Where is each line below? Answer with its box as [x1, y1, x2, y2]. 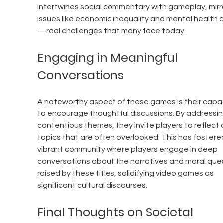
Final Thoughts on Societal [37, 204, 196, 221]
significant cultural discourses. [37, 181, 147, 190]
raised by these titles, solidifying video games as [37, 169, 215, 178]
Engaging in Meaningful [37, 49, 181, 66]
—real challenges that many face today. [37, 27, 186, 35]
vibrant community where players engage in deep [37, 145, 219, 154]
